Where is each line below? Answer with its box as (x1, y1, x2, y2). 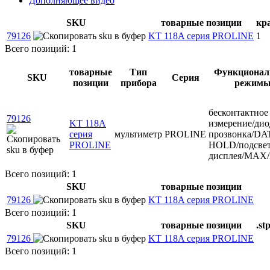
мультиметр (115, 128, 162, 139)
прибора (120, 77, 157, 88)
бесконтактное (209, 107, 268, 118)
